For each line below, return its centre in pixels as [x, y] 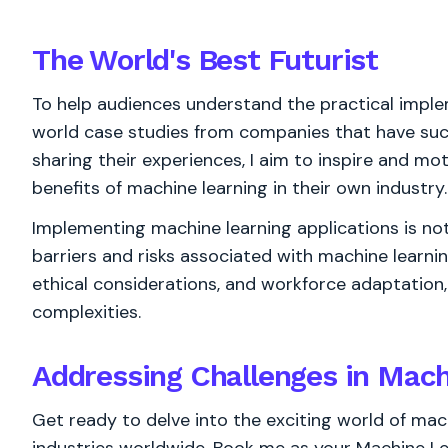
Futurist [319, 59]
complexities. [86, 312]
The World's [115, 59]
